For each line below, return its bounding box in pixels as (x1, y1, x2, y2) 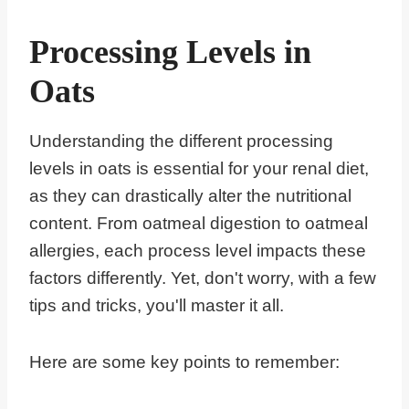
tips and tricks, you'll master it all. (29, 296, 284, 316)
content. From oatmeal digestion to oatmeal (29, 214, 368, 234)
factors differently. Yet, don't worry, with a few (29, 268, 376, 288)
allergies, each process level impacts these (29, 241, 366, 261)
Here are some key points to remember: (29, 352, 340, 372)
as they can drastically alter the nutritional (29, 186, 351, 206)
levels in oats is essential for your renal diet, (29, 159, 369, 179)
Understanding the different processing (29, 131, 333, 152)
